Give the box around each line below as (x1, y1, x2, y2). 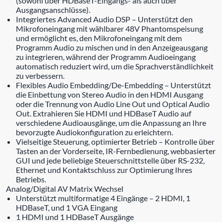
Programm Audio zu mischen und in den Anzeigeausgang (16, 42, 208, 52)
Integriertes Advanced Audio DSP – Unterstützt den (16, 14, 193, 24)
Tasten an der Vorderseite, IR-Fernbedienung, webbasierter (16, 146, 216, 156)
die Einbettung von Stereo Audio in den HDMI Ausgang (16, 89, 203, 99)
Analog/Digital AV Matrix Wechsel (6, 183, 123, 193)
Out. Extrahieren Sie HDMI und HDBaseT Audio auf (16, 108, 191, 118)
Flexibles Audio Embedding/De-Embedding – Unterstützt (16, 80, 211, 90)
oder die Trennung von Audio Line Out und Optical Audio (16, 99, 210, 109)
